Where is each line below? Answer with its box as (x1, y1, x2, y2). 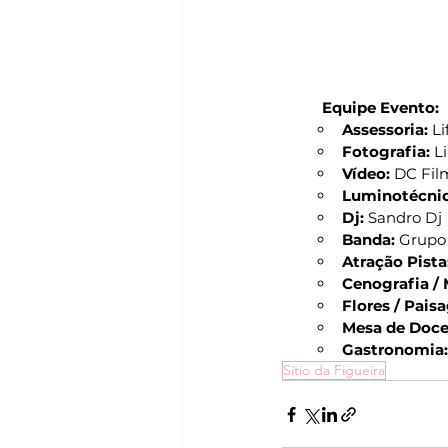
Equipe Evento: (322, 98, 439, 118)
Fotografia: (342, 142, 430, 162)
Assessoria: (342, 120, 432, 140)
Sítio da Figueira (283, 361, 385, 380)
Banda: (342, 230, 399, 250)
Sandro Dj (364, 208, 442, 228)
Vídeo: (342, 164, 394, 184)
